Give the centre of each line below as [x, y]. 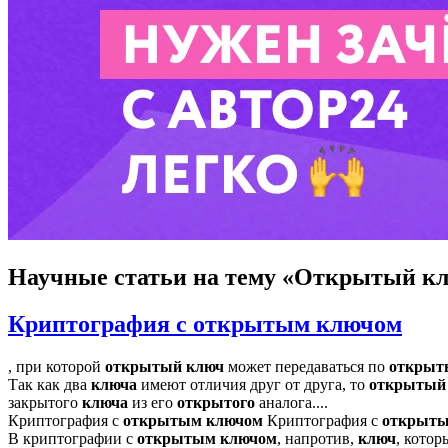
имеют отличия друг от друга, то [253, 384]
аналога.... [291, 402]
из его [152, 402]
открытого [216, 402]
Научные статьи [97, 276]
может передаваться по [306, 366]
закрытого [45, 402]
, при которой [56, 366]
